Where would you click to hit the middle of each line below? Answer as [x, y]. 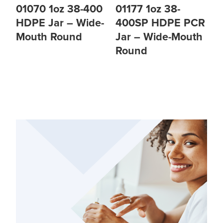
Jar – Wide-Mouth [159, 38]
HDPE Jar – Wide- [60, 24]
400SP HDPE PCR [160, 24]
